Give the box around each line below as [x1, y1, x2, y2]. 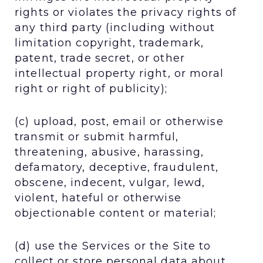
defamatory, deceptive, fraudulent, [15, 160, 219, 174]
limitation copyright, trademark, [15, 36, 204, 49]
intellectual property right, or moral [15, 66, 224, 80]
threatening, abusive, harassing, [15, 145, 204, 159]
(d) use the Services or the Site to [15, 239, 211, 252]
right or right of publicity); [15, 82, 167, 95]
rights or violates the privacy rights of [15, 5, 237, 19]
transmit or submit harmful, [15, 130, 179, 143]
